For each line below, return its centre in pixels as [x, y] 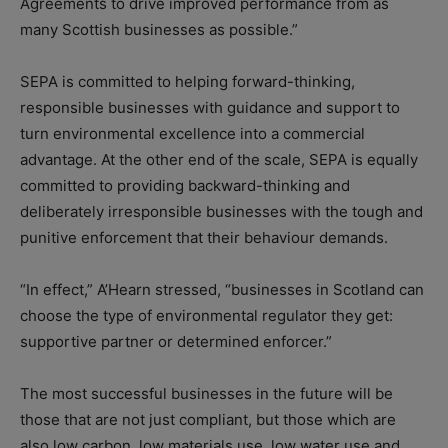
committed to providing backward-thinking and [185, 186]
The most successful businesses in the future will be [206, 394]
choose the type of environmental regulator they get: [206, 316]
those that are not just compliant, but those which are [208, 420]
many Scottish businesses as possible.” [159, 30]
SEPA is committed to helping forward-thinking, [187, 82]
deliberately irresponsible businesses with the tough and [221, 212]
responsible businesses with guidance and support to [210, 108]
